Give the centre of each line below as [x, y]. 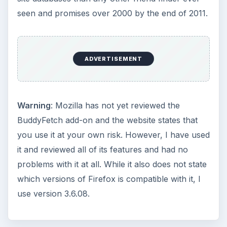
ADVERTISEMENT [113, 59]
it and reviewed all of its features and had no [102, 149]
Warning [34, 105]
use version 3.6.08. [53, 193]
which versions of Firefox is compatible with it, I [109, 179]
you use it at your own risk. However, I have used [113, 135]
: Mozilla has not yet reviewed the [115, 105]
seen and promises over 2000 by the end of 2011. [112, 13]
